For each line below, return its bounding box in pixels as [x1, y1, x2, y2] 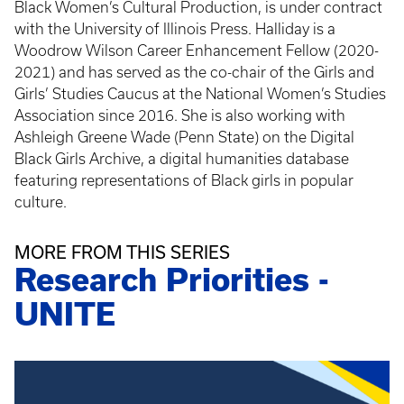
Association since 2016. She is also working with [14, 107, 345, 124]
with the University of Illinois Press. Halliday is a [14, 21, 335, 37]
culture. [14, 194, 70, 210]
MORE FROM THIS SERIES [14, 242, 230, 262]
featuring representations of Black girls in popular [14, 172, 353, 188]
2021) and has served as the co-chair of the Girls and [14, 64, 374, 80]
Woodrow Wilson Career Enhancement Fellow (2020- [14, 42, 379, 59]
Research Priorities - [14, 262, 329, 298]
